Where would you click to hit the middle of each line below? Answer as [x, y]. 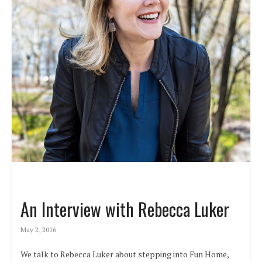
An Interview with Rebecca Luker [125, 209]
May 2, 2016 [38, 230]
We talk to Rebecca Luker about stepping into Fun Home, [124, 254]
